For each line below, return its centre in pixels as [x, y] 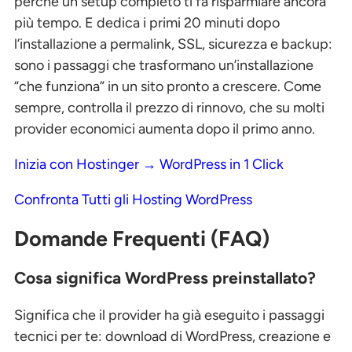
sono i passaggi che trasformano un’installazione [164, 65]
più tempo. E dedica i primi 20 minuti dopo [147, 22]
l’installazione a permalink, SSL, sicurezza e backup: [173, 44]
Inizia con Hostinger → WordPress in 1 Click [149, 164]
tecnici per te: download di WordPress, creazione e [172, 336]
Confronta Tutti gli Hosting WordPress [133, 199]
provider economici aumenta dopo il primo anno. [165, 128]
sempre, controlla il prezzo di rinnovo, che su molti [169, 107]
